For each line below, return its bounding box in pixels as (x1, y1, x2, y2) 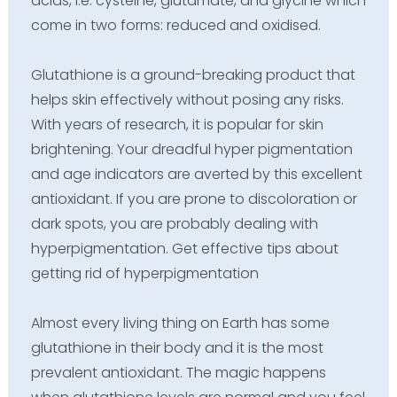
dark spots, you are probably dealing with (30, 213, 318, 234)
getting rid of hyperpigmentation (30, 262, 259, 284)
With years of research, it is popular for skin (30, 113, 323, 135)
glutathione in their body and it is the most (30, 337, 323, 358)
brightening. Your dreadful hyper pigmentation (30, 138, 353, 160)
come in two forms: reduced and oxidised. (30, 14, 321, 35)
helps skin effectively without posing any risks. (30, 89, 344, 110)
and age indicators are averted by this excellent (30, 163, 362, 184)
